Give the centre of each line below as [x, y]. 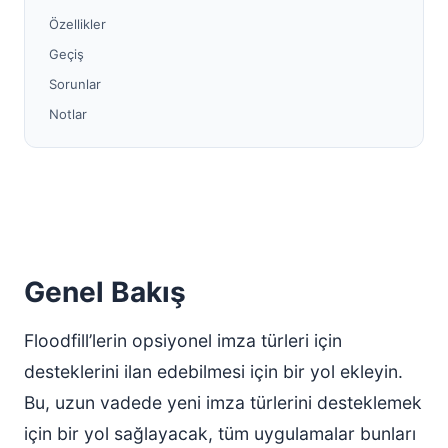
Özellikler [77, 24]
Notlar [68, 114]
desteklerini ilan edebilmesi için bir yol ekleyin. [213, 371]
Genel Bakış [105, 292]
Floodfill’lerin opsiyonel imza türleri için [183, 340]
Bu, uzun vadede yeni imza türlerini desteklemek [223, 402]
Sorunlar [75, 84]
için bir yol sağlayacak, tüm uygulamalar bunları [220, 433]
